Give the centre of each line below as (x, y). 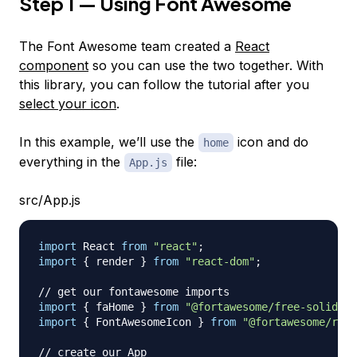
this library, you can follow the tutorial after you (164, 85)
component (54, 66)
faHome (115, 307)
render (115, 262)
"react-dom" (220, 262)
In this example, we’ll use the (109, 142)
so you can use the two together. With (206, 66)
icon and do (271, 142)
